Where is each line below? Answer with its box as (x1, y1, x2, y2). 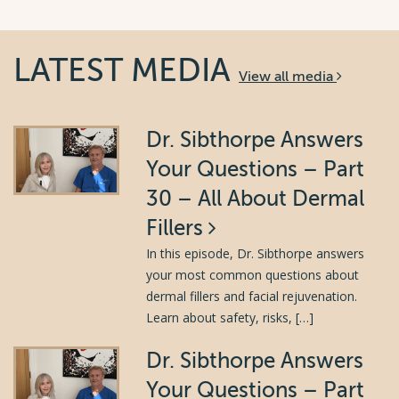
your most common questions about (146, 265, 360, 283)
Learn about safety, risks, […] (146, 308, 314, 326)
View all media (239, 68, 337, 85)
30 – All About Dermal (146, 186, 365, 211)
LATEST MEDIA (13, 52, 239, 88)
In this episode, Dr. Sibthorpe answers (146, 244, 365, 262)
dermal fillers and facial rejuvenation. (146, 287, 358, 305)
